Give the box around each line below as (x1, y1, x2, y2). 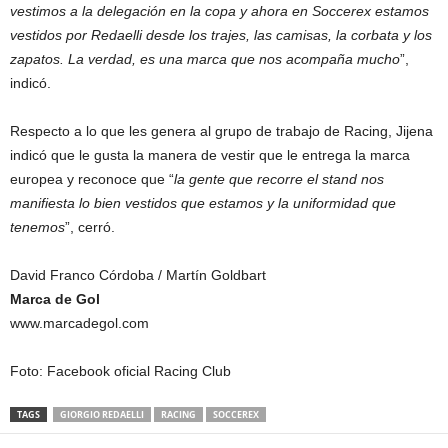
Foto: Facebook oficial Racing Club (10, 363, 231, 380)
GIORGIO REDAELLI (60, 408, 144, 422)
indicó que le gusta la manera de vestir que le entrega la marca (10, 147, 410, 164)
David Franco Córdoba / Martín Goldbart (10, 267, 266, 284)
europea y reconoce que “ (10, 171, 174, 188)
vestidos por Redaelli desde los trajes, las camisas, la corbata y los (10, 27, 432, 44)
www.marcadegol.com (10, 315, 149, 332)
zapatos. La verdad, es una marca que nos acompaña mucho (10, 51, 400, 68)
